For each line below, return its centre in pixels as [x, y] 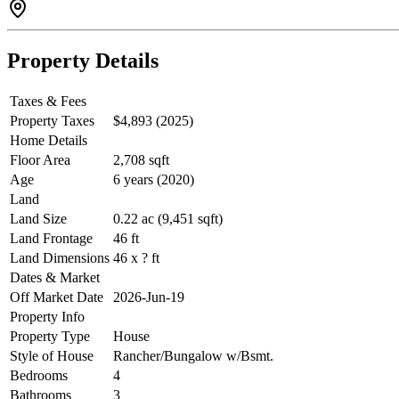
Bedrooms [39, 376]
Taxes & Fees [48, 102]
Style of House [52, 356]
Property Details [83, 61]
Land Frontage [51, 239]
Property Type [50, 337]
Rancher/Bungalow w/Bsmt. [193, 356]
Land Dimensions [60, 258]
